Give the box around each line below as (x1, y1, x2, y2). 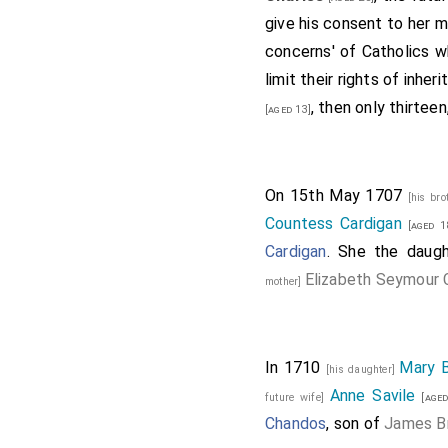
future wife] (265, 391, 330, 404)
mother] (265, 275, 305, 288)
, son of (326, 414, 385, 433)
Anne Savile (329, 386, 416, 405)
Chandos (265, 414, 327, 433)
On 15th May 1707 (265, 186, 408, 205)
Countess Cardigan (265, 214, 402, 233)
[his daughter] (326, 363, 400, 376)
